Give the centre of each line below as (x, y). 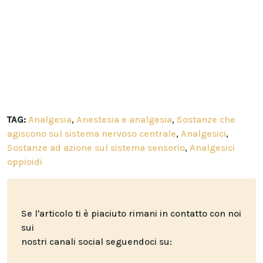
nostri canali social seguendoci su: (97, 242)
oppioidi (25, 162)
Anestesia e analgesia (124, 120)
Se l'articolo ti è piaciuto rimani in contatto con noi (131, 214)
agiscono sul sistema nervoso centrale (92, 134)
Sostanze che (206, 120)
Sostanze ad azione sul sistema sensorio (96, 148)
